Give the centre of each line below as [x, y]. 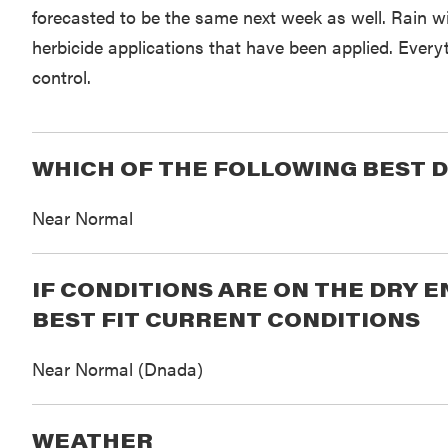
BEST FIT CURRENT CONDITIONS [225, 319]
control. [61, 77]
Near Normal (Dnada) [117, 369]
